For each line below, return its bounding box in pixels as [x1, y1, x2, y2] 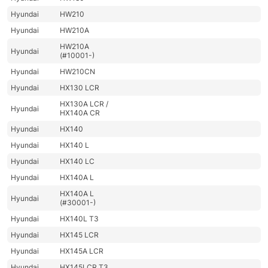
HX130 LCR [60, 83, 100, 93]
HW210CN [60, 67, 96, 77]
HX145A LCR [60, 246, 104, 256]
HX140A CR [60, 108, 100, 118]
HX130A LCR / [60, 99, 109, 109]
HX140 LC [60, 157, 95, 166]
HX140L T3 [60, 214, 99, 224]
